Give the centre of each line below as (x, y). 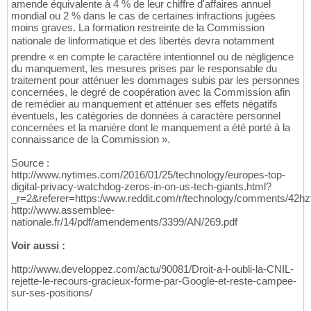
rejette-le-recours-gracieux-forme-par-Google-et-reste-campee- (154, 280)
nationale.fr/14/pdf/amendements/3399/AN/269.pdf (124, 221)
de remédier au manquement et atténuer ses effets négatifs (144, 103)
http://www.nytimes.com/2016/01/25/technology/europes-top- (148, 174)
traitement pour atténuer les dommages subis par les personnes (155, 80)
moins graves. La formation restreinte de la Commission (138, 27)
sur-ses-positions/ (52, 292)
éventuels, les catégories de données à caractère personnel (146, 115)
